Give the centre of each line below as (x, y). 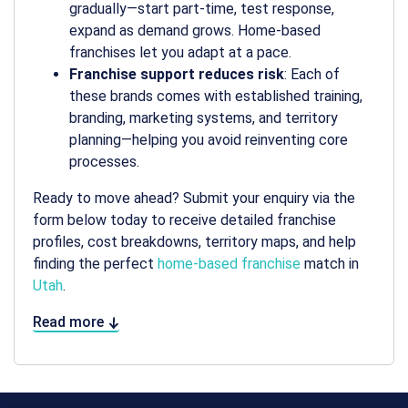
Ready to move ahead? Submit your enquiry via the (194, 199)
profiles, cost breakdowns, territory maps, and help (194, 242)
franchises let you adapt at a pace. (180, 53)
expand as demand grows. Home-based (195, 31)
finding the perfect (95, 264)
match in (330, 264)
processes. (104, 162)
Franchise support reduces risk (177, 75)
